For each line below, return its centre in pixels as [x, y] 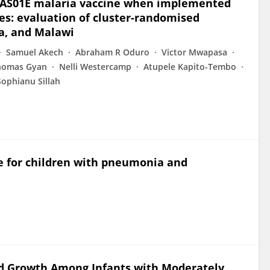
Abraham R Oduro [112, 52]
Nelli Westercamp [95, 67]
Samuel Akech [35, 52]
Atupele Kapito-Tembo [190, 67]
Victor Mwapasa [194, 52]
